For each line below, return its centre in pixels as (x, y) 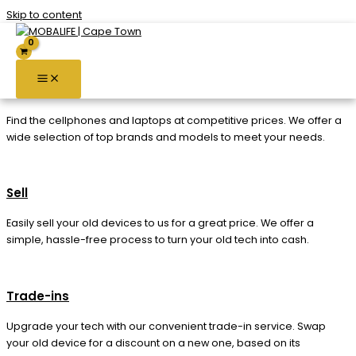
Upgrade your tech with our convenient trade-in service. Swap (166, 326)
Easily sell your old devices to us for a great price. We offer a (160, 223)
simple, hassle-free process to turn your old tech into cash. (158, 240)
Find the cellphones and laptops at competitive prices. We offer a (174, 120)
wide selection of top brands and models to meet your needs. (166, 137)
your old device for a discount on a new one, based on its (153, 342)
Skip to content (44, 15)
